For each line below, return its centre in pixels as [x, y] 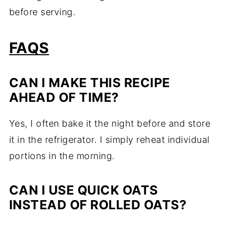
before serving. [42, 12]
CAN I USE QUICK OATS [83, 190]
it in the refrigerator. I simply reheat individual [109, 140]
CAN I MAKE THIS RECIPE [89, 83]
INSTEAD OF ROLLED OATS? [98, 205]
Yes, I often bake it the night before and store [110, 124]
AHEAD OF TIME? [64, 98]
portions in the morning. [62, 156]
